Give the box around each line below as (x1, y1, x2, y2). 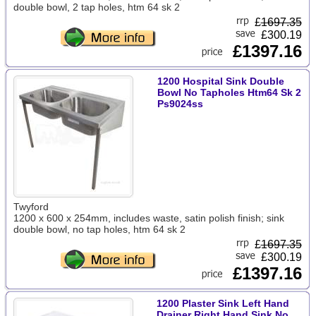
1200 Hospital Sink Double (157, 75, 284, 87)
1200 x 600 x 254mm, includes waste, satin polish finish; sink (13, 212, 284, 224)
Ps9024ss (157, 98, 203, 109)
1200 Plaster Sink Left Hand (156, 298, 289, 309)
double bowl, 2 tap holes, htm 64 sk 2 (13, 1, 180, 13)
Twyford (13, 201, 49, 212)
